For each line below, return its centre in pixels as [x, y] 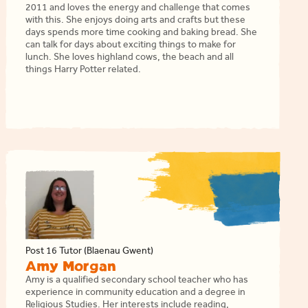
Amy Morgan [70, 267]
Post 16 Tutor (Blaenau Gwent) [89, 252]
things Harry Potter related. [83, 71]
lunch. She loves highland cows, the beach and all [129, 58]
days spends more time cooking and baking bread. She [141, 34]
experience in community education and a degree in [135, 294]
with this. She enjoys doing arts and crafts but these [135, 21]
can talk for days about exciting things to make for [130, 46]
